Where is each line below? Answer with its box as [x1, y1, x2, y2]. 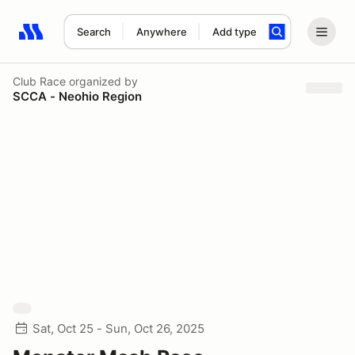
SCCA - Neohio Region [13, 88, 142, 104]
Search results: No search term [18, 32, 203, 48]
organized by [66, 74, 138, 88]
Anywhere [136, 25, 187, 38]
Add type [212, 25, 257, 38]
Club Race [13, 74, 66, 88]
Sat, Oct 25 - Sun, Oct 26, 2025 [32, 321, 204, 336]
